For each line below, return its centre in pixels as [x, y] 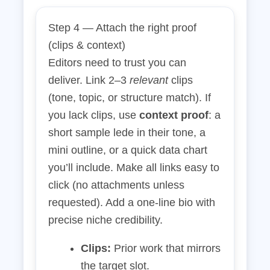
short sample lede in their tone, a [127, 133]
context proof [174, 115]
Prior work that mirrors [166, 248]
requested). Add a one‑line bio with [132, 202]
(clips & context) [87, 45]
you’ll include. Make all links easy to [134, 168]
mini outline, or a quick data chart [128, 150]
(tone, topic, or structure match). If [130, 98]
